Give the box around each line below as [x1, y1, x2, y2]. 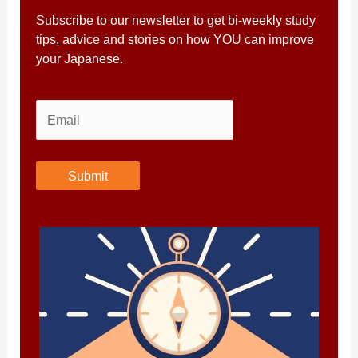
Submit [68, 168, 109, 183]
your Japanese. [36, 50, 124, 66]
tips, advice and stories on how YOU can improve [36, 31, 315, 46]
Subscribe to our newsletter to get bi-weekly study [36, 12, 316, 27]
